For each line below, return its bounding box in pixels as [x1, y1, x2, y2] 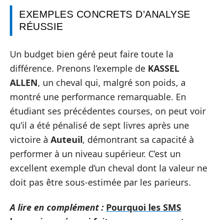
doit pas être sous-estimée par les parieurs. [10, 176, 191, 188]
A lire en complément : [10, 201, 104, 213]
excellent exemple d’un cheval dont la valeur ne [10, 162, 207, 174]
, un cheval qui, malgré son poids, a [38, 76, 186, 88]
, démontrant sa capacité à [82, 133, 194, 145]
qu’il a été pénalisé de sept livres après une [10, 119, 189, 131]
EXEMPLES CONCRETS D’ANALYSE [19, 9, 191, 20]
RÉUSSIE [19, 21, 63, 32]
